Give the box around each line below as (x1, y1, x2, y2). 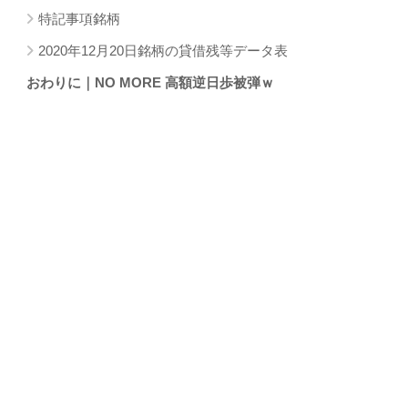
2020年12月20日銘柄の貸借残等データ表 (38, 42, 288, 58)
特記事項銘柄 (38, 10, 120, 26)
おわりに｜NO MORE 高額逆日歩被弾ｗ (26, 74, 274, 90)
